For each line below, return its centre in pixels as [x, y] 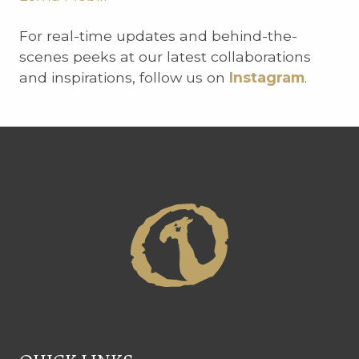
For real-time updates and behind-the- [158, 36]
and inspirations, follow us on [124, 78]
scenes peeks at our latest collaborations [165, 57]
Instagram [267, 78]
